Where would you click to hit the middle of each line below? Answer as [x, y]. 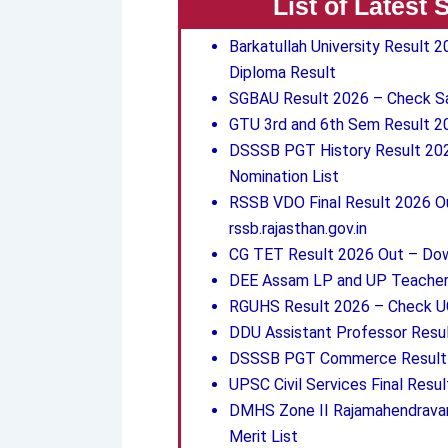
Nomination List [284, 177]
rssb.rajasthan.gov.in [298, 229]
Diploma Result [282, 73]
